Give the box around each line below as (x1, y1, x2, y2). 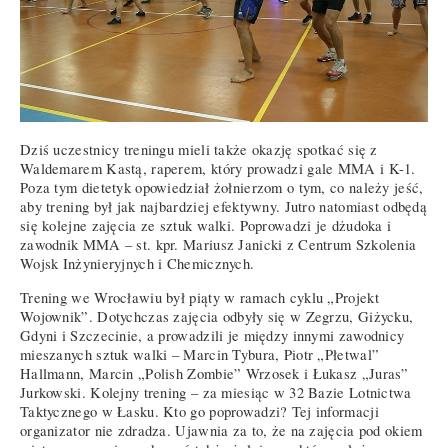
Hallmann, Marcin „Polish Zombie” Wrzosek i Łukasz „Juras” (20, 364, 409, 384)
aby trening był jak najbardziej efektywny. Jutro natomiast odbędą (20, 197, 428, 217)
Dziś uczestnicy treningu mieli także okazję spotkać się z (20, 140, 378, 160)
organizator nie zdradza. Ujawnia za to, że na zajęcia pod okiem (20, 421, 423, 441)
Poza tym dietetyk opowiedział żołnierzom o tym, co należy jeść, (20, 178, 424, 198)
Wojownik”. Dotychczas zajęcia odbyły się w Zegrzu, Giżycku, (20, 307, 414, 327)
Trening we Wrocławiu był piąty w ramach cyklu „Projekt (20, 288, 379, 308)
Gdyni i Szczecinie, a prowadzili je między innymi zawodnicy (20, 326, 405, 346)
